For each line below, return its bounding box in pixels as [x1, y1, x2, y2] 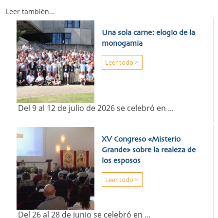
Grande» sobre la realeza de [101, 146, 196, 154]
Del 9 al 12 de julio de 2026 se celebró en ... [14, 102, 174, 113]
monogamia [101, 40, 143, 48]
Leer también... [6, 7, 55, 17]
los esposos [101, 157, 141, 165]
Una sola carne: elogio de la [101, 29, 195, 37]
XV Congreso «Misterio [101, 135, 181, 144]
